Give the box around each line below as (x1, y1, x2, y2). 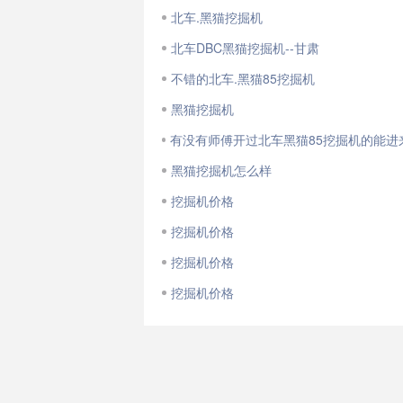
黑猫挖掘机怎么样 (171, 161, 273, 179)
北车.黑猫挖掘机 (171, 8, 264, 26)
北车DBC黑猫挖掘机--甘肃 (171, 39, 320, 57)
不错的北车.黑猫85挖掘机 (171, 69, 316, 87)
